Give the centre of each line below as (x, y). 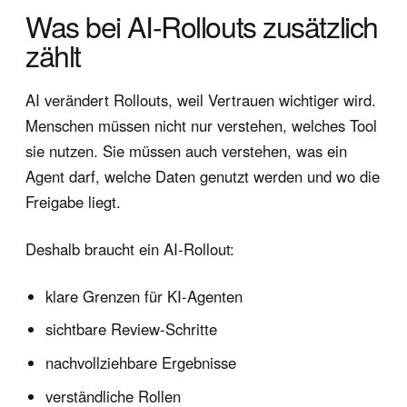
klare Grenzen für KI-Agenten (144, 296)
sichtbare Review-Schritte (132, 329)
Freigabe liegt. (73, 201)
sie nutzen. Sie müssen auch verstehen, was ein (186, 150)
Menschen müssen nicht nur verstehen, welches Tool (201, 125)
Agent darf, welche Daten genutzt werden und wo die (203, 176)
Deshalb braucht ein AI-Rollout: (130, 248)
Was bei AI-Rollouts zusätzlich (202, 25)
